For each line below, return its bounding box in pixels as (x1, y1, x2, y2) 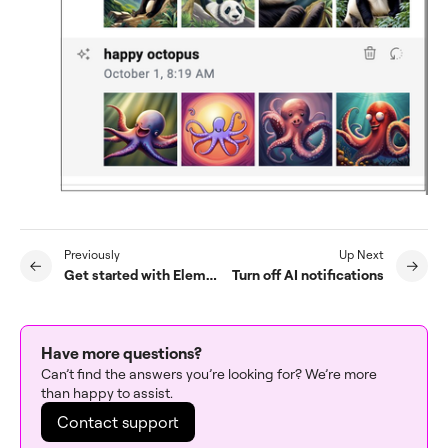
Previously (64, 247, 120, 263)
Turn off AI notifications (232, 266, 384, 284)
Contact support (57, 412, 179, 433)
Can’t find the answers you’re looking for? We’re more (41, 365, 377, 383)
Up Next (339, 247, 384, 263)
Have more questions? (41, 343, 202, 364)
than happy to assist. (41, 384, 173, 402)
